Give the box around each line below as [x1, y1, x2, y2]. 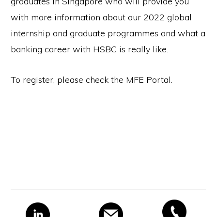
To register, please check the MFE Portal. [11, 74, 173, 85]
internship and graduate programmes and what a [11, 28, 206, 39]
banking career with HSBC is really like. [11, 44, 169, 55]
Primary [10, 187, 62, 208]
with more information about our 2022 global [11, 12, 192, 23]
